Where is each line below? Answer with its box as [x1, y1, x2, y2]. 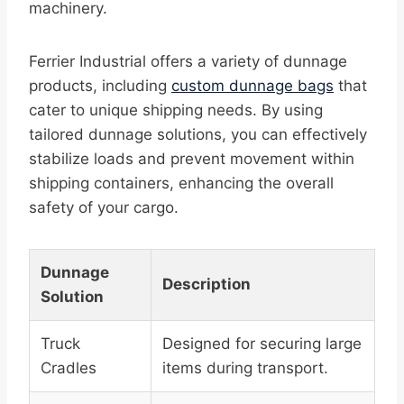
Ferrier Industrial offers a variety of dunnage [29, 52, 347, 71]
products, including [29, 77, 171, 96]
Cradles [41, 359, 96, 378]
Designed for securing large [162, 335, 362, 353]
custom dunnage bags [171, 77, 334, 96]
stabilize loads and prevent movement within [29, 150, 354, 169]
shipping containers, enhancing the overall [29, 174, 334, 193]
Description [162, 275, 251, 294]
